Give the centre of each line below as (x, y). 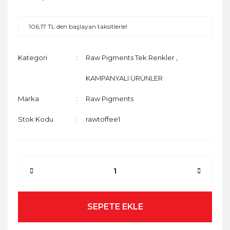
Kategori (33, 57)
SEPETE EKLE (115, 206)
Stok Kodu (36, 119)
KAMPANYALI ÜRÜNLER (124, 78)
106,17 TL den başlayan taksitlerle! (78, 26)
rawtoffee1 (103, 119)
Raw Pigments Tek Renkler (130, 57)
